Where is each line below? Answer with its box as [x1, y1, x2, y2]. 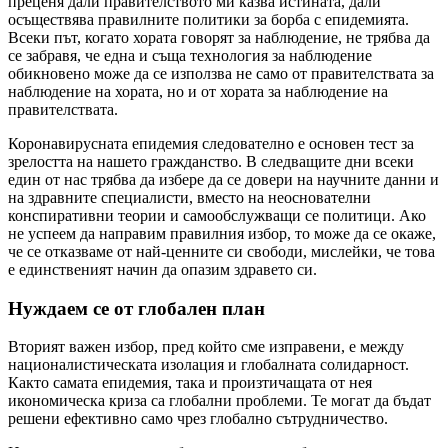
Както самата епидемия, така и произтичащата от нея [8, 374, 372, 392]
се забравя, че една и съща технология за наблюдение [8, 46, 372, 64]
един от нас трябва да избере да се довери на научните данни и [8, 170, 439, 188]
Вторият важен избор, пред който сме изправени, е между [8, 338, 404, 356]
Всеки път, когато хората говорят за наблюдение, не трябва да [8, 28, 430, 46]
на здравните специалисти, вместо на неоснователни [8, 188, 371, 206]
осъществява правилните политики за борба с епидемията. [8, 10, 409, 28]
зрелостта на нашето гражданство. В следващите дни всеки [8, 152, 414, 170]
